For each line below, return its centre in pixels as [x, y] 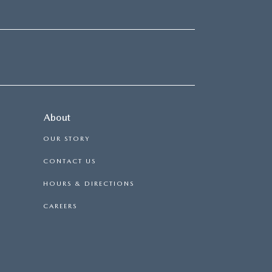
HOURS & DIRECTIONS [89, 184]
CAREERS [60, 206]
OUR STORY [66, 139]
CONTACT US [70, 161]
